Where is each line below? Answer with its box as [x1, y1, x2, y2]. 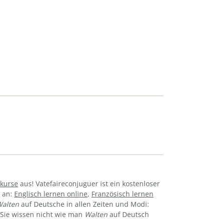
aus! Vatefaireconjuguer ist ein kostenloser [18, 178, 160, 188]
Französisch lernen [91, 189, 153, 198]
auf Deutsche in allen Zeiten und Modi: [19, 199, 149, 209]
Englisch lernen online [14, 189, 88, 198]
